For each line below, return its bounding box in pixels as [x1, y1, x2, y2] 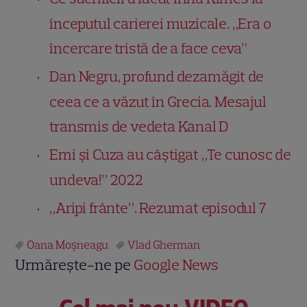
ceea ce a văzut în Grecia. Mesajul [49, 92, 267, 111]
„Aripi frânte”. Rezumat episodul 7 [49, 198, 267, 217]
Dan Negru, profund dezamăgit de [49, 66, 265, 86]
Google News [134, 255, 219, 274]
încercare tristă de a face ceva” [49, 38, 248, 58]
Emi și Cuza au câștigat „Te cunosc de [49, 145, 292, 164]
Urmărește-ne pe [15, 255, 134, 274]
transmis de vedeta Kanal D [49, 116, 230, 136]
